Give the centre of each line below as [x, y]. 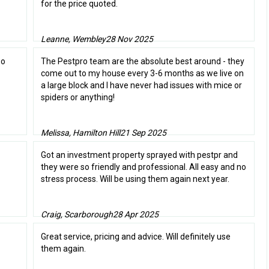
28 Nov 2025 [129, 39]
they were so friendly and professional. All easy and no [143, 167]
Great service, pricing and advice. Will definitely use [135, 237]
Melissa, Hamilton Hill [80, 133]
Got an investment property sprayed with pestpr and [139, 155]
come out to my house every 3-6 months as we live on [142, 74]
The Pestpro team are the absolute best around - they [142, 62]
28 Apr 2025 [135, 215]
